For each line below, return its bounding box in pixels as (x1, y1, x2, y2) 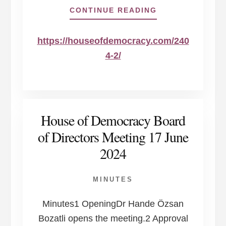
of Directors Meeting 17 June (38, 127, 188, 146)
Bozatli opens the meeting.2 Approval (38, 213, 188, 223)
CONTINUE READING (69, 6, 157, 15)
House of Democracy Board (41, 110, 185, 130)
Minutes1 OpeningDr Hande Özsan (42, 198, 184, 209)
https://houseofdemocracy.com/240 (37, 36, 189, 46)
